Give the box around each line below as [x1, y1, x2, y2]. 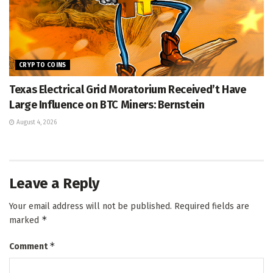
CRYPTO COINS [19, 61, 66, 69]
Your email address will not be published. [9, 200, 172, 211]
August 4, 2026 [15, 118, 57, 126]
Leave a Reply [9, 174, 99, 192]
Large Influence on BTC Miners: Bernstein [9, 97, 205, 112]
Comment [9, 241, 49, 252]
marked [9, 214, 41, 225]
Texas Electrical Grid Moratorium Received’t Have [9, 82, 246, 96]
